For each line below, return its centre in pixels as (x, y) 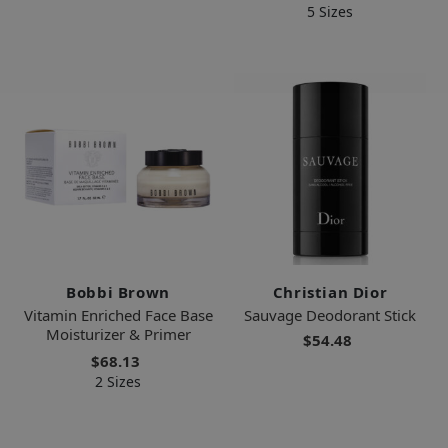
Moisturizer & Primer (118, 334)
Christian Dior (330, 292)
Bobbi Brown (118, 292)
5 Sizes (330, 12)
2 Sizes (118, 382)
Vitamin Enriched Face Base (118, 315)
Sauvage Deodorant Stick (330, 315)
